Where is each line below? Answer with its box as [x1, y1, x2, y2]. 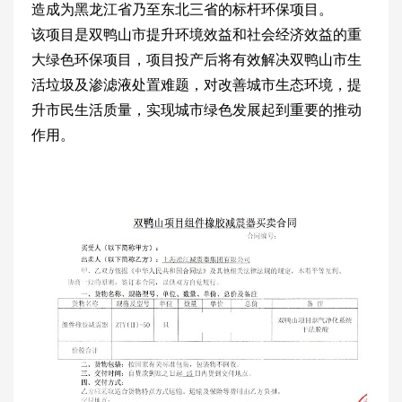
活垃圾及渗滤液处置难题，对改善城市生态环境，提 [31, 77, 362, 93]
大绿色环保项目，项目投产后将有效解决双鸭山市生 [31, 52, 362, 68]
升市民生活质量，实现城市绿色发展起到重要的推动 [31, 102, 362, 118]
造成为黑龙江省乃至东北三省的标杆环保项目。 [31, 2, 333, 18]
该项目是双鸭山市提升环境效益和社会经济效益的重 [31, 27, 362, 43]
